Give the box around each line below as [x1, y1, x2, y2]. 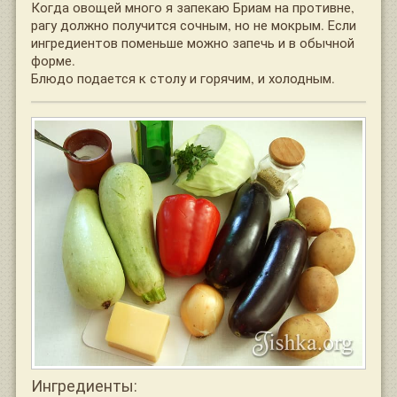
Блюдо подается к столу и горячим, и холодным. [31, 68, 335, 87]
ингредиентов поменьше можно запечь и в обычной [31, 33, 354, 51]
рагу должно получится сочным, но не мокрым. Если [31, 15, 356, 34]
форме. [31, 51, 75, 69]
